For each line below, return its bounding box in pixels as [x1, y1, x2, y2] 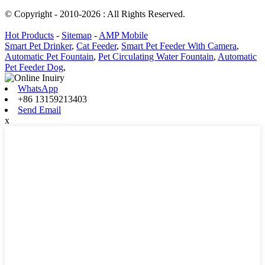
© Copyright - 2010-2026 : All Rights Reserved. [5, 9, 185, 19]
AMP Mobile [99, 30, 148, 40]
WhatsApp [18, 83, 58, 93]
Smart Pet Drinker [5, 41, 72, 51]
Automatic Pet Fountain [5, 51, 93, 62]
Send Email [18, 105, 61, 115]
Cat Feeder [76, 41, 117, 51]
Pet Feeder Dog [5, 62, 63, 72]
